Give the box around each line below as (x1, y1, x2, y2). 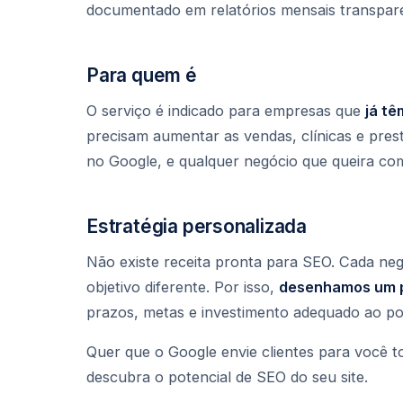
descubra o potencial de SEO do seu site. (86, 368, 368, 386)
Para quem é (86, 64, 197, 87)
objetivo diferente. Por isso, (86, 278, 279, 296)
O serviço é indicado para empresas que (86, 102, 365, 121)
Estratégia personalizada (86, 215, 308, 238)
